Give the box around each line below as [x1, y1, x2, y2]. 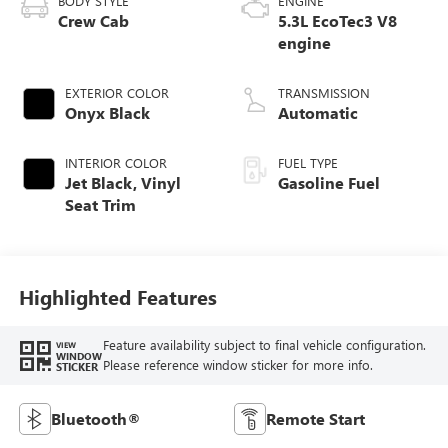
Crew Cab [57, 10, 129, 32]
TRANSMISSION [278, 84, 370, 102]
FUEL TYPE [278, 154, 338, 172]
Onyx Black [64, 102, 150, 124]
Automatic [278, 102, 358, 124]
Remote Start [266, 408, 365, 430]
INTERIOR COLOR [64, 154, 167, 172]
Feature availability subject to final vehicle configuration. [102, 336, 426, 354]
